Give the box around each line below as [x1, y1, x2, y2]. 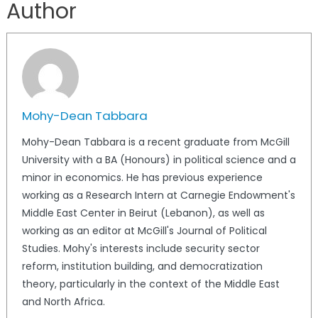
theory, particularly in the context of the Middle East [21, 276, 280, 291]
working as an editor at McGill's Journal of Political [21, 223, 267, 238]
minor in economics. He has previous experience [21, 170, 263, 185]
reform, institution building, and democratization [21, 258, 263, 273]
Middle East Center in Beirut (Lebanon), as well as [21, 205, 265, 220]
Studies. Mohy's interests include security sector [21, 241, 260, 256]
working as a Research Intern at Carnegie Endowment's [21, 187, 295, 202]
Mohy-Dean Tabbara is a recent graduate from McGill [21, 134, 290, 149]
